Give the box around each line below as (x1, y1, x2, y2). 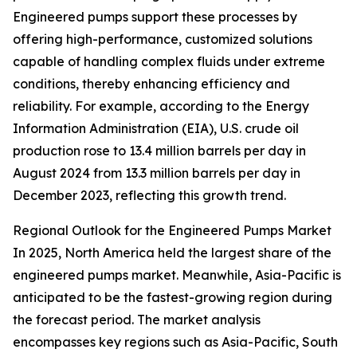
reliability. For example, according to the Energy (13, 98, 309, 115)
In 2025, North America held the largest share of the (13, 245, 331, 261)
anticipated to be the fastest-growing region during (13, 289, 332, 306)
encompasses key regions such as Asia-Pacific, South (13, 334, 338, 351)
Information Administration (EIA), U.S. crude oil (13, 120, 299, 137)
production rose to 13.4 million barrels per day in (13, 143, 306, 159)
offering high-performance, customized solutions (13, 31, 312, 48)
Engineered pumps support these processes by (13, 9, 297, 25)
